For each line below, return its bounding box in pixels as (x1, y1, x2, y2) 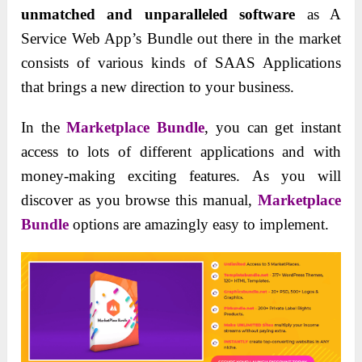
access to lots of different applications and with (21, 143, 341, 161)
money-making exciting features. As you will (21, 167, 341, 185)
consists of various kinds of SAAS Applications (21, 54, 341, 72)
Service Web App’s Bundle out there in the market (21, 30, 341, 48)
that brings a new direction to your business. (21, 78, 295, 96)
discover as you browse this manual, (21, 192, 258, 209)
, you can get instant (204, 119, 341, 137)
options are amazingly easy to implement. (69, 216, 330, 234)
